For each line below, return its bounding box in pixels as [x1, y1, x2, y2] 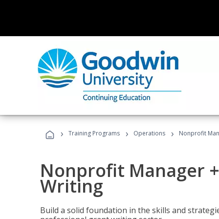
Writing [40, 174, 103, 198]
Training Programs [68, 129, 120, 137]
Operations [133, 129, 165, 137]
